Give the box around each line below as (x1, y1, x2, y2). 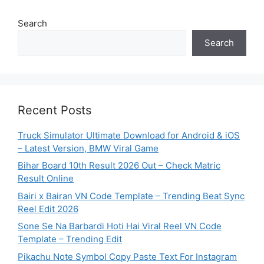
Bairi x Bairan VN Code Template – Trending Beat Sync (18, 190, 245, 202)
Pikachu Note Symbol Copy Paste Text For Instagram (18, 250, 237, 262)
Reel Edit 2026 (18, 203, 78, 214)
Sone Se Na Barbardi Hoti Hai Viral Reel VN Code (18, 220, 222, 232)
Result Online (18, 173, 74, 184)
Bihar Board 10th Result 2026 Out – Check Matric (18, 160, 220, 171)
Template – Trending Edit (18, 233, 122, 245)
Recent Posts (18, 103, 91, 117)
